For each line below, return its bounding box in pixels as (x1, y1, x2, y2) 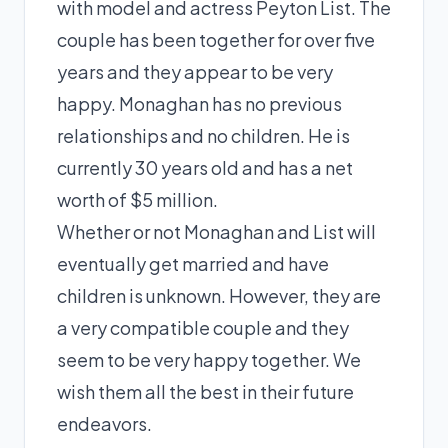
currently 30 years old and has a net (57, 156, 353, 179)
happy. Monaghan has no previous (57, 92, 342, 115)
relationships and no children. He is (57, 124, 350, 147)
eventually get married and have (57, 252, 329, 275)
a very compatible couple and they (57, 316, 349, 339)
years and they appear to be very (57, 60, 333, 83)
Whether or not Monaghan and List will (57, 220, 376, 243)
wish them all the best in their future (57, 380, 354, 403)
